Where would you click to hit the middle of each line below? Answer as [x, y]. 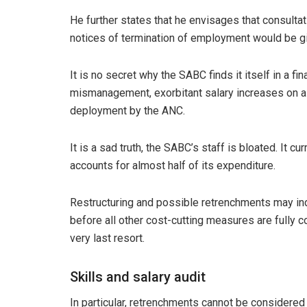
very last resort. [107, 238]
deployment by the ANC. [127, 110]
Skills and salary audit [138, 277]
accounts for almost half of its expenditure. [173, 165]
